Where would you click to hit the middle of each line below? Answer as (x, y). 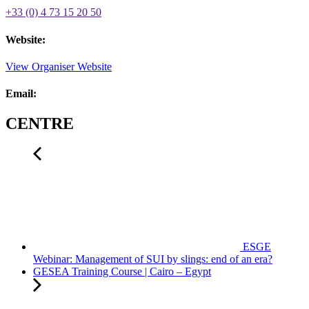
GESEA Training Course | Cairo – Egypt (122, 272)
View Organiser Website (59, 66)
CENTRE (40, 124)
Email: (21, 94)
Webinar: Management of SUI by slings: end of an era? (153, 259)
